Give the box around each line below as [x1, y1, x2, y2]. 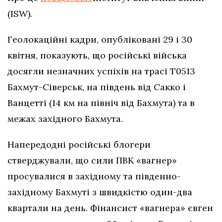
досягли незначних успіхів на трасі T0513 [7, 65, 195, 77]
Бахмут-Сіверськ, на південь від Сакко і [7, 81, 186, 93]
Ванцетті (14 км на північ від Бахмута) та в [7, 97, 195, 109]
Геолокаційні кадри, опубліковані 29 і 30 [7, 34, 192, 46]
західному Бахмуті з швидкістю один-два [7, 186, 192, 198]
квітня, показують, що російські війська [7, 50, 187, 61]
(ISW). [7, 8, 32, 20]
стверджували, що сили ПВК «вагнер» [7, 155, 177, 166]
